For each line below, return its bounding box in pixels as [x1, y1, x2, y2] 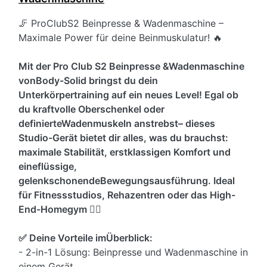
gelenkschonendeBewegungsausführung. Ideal [18, 175, 235, 187]
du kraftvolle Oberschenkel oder [18, 103, 164, 116]
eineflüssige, [18, 160, 77, 173]
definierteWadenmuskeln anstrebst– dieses [18, 117, 215, 130]
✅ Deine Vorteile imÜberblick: [18, 232, 153, 244]
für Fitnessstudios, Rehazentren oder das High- [18, 189, 235, 201]
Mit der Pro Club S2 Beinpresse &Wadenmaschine [18, 60, 244, 73]
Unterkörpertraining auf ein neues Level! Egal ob [18, 89, 238, 101]
